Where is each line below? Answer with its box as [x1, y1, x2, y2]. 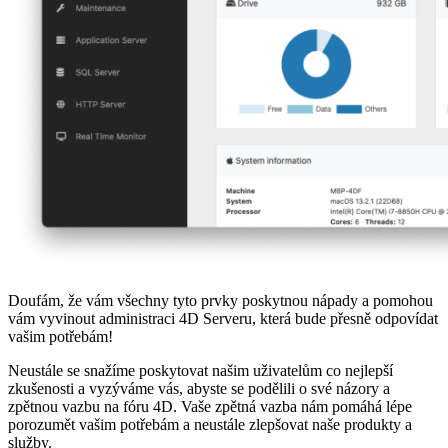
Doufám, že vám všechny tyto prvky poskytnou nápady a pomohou [8, 291, 433, 309]
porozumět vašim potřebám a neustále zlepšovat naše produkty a [8, 415, 412, 433]
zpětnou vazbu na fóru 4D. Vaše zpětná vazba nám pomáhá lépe [8, 397, 412, 415]
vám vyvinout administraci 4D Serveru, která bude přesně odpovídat [8, 309, 438, 327]
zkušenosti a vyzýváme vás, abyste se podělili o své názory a [8, 379, 390, 397]
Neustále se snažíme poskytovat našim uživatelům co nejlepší [8, 361, 393, 379]
